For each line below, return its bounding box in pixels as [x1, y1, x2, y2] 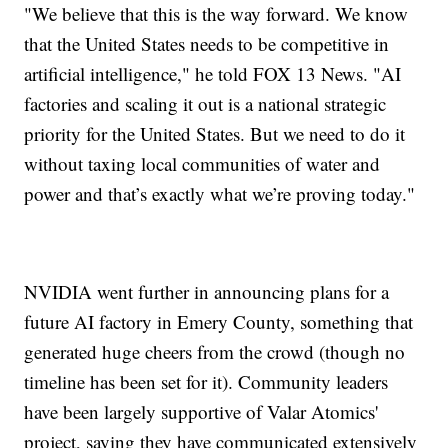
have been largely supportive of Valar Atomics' [24, 399, 379, 425]
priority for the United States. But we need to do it [24, 121, 406, 147]
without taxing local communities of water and [24, 151, 381, 177]
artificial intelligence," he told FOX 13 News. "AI [24, 61, 402, 87]
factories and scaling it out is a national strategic [24, 91, 387, 117]
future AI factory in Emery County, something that [24, 309, 414, 335]
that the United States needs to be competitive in [24, 31, 390, 57]
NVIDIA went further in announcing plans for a [24, 279, 390, 305]
